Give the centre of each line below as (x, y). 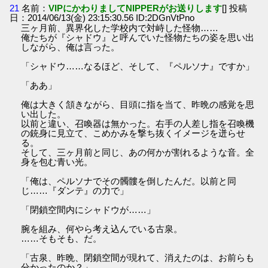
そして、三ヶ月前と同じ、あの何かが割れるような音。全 (138, 152)
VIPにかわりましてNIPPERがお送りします (135, 8)
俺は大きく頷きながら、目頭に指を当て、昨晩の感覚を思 (138, 104)
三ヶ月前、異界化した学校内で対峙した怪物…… (120, 28)
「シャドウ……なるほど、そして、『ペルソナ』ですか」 (138, 66)
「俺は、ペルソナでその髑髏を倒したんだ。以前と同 (129, 181)
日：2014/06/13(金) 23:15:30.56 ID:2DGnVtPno (102, 17)
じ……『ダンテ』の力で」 (75, 190)
